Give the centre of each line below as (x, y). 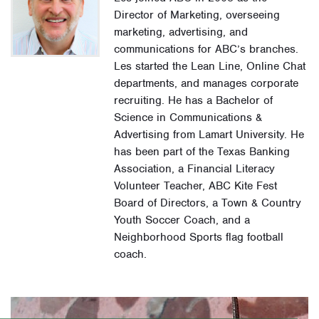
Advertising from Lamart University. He (209, 135)
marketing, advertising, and (181, 32)
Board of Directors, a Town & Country (208, 203)
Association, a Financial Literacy (195, 169)
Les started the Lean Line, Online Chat (210, 67)
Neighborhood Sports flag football (199, 237)
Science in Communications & (188, 118)
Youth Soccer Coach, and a (182, 220)
